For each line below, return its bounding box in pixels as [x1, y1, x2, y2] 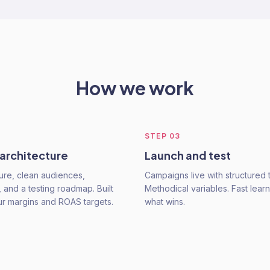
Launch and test [145, 148, 231, 162]
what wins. [145, 196, 185, 207]
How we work [76, 77, 194, 99]
